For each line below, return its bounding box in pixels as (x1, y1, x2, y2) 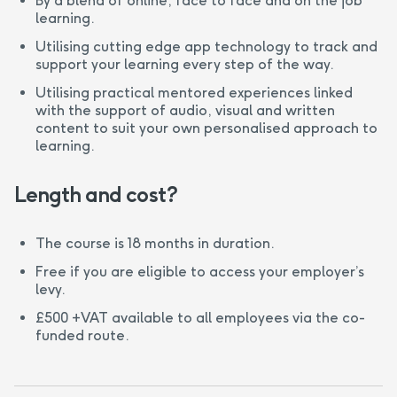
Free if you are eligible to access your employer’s (35, 262, 364, 280)
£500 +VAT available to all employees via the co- (35, 308, 365, 326)
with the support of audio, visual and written (35, 101, 335, 119)
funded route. (35, 326, 129, 344)
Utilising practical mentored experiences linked (35, 83, 353, 101)
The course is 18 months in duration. (35, 234, 275, 252)
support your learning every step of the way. (35, 55, 334, 73)
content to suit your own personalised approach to (35, 119, 378, 136)
